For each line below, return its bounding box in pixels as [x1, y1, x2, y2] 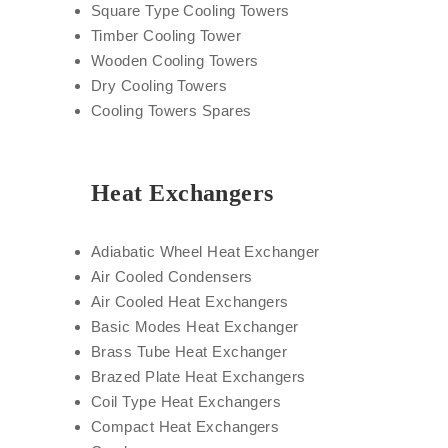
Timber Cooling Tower [91, 27, 241, 44]
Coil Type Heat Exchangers [91, 393, 282, 410]
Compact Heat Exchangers [91, 418, 280, 435]
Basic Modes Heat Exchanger [91, 318, 299, 335]
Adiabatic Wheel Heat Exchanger [91, 243, 320, 260]
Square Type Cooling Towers [91, 2, 290, 19]
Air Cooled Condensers [91, 268, 253, 285]
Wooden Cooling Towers [91, 52, 259, 69]
